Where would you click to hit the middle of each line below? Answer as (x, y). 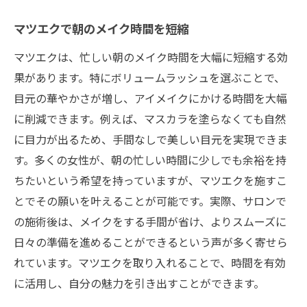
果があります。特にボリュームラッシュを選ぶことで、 (149, 77)
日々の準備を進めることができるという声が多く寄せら (151, 242)
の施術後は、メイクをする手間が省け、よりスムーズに (150, 221)
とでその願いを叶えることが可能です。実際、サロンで (150, 200)
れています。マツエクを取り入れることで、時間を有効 (150, 262)
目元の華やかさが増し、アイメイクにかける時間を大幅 (150, 98)
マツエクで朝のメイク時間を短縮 (101, 30)
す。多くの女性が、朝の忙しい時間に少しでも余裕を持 (150, 159)
